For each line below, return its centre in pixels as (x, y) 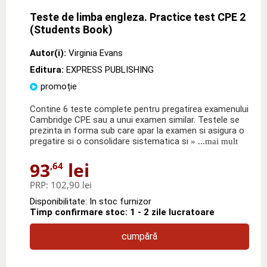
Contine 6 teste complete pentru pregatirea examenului (139, 109)
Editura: (48, 69)
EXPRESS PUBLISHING (110, 69)
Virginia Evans (96, 53)
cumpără (139, 236)
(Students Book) (71, 29)
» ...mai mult (213, 141)
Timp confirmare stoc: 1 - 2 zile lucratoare (122, 212)
